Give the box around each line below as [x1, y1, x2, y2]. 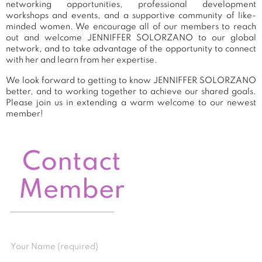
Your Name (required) [10, 243, 98, 251]
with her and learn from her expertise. [6, 56, 157, 64]
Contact [22, 150, 122, 176]
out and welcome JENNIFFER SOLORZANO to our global [6, 33, 256, 42]
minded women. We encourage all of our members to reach [6, 22, 256, 31]
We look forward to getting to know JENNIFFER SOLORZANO [6, 76, 256, 85]
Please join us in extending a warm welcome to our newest [6, 98, 256, 107]
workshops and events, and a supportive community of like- [6, 11, 256, 20]
